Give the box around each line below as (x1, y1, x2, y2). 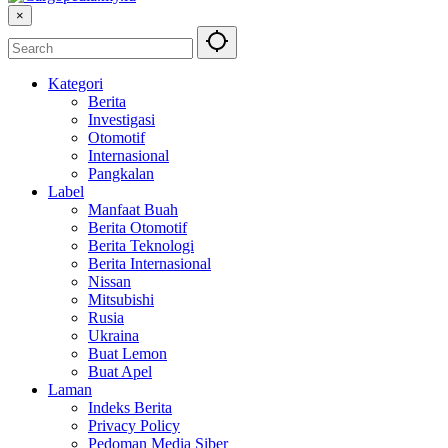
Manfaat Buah (88, 200, 178, 218)
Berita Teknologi (88, 236, 194, 254)
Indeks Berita (88, 398, 172, 416)
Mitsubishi (88, 290, 154, 308)
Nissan (88, 272, 131, 290)
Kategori (48, 74, 103, 92)
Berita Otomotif (88, 218, 187, 236)
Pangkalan (88, 164, 154, 182)
